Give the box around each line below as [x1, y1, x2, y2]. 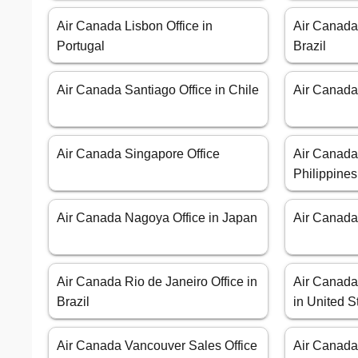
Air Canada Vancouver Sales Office [57, 339, 257, 353]
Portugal [57, 39, 105, 54]
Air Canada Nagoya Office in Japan [57, 211, 257, 225]
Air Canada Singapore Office [57, 147, 220, 161]
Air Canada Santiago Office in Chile [57, 83, 259, 97]
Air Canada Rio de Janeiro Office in [57, 275, 257, 289]
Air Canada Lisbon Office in [57, 19, 213, 34]
